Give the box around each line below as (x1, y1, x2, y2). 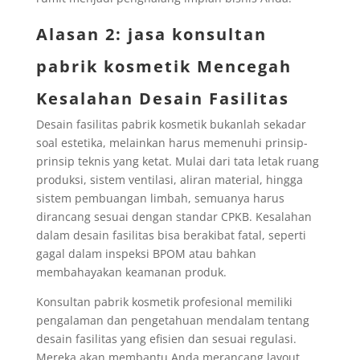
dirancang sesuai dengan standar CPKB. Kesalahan (35, 208, 312, 224)
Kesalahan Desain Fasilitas (35, 87, 289, 109)
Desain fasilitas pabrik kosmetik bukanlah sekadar (35, 116, 306, 132)
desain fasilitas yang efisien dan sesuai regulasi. (35, 330, 297, 346)
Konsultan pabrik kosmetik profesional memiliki (35, 293, 292, 309)
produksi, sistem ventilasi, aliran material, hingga (35, 171, 303, 187)
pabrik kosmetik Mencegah (35, 55, 292, 77)
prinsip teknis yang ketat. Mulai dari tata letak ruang (35, 153, 319, 169)
